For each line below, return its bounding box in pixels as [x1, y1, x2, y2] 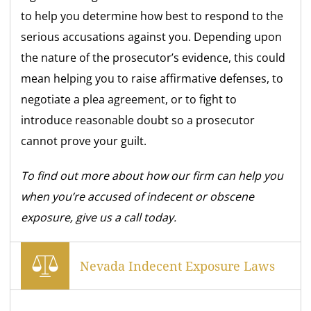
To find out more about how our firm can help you [21, 168, 284, 184]
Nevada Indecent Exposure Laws [80, 258, 276, 274]
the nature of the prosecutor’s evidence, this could [21, 50, 286, 66]
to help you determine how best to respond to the [21, 8, 284, 24]
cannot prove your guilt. [21, 133, 147, 149]
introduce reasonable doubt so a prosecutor [21, 112, 255, 128]
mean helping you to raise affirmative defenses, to [21, 71, 284, 87]
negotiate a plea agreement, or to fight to [21, 92, 237, 108]
